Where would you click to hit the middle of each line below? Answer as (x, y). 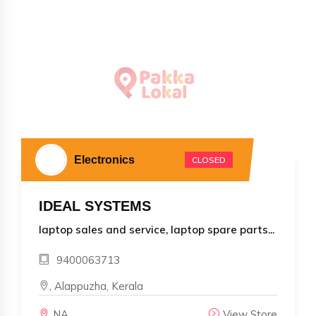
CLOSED (208, 159)
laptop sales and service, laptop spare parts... (157, 229)
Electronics (104, 159)
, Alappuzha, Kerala (96, 286)
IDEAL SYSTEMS (95, 206)
